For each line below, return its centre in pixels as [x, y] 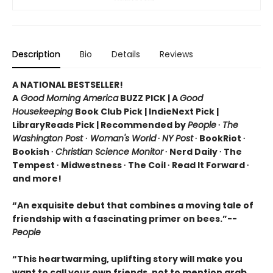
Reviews [176, 54]
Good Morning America [68, 98]
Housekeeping [44, 111]
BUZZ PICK [142, 98]
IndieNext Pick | [184, 111]
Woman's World [123, 138]
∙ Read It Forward [207, 165]
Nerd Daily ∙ [197, 151]
